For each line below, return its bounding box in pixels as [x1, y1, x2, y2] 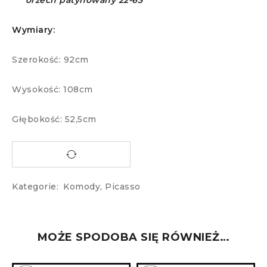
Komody [63, 181, 100, 193]
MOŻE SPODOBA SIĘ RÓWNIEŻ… [37, 231, 230, 244]
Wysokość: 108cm [12, 84, 93, 95]
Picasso [105, 181, 141, 193]
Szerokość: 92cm [12, 54, 89, 66]
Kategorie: [12, 181, 58, 193]
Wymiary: [12, 24, 55, 36]
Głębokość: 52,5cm [12, 114, 97, 125]
